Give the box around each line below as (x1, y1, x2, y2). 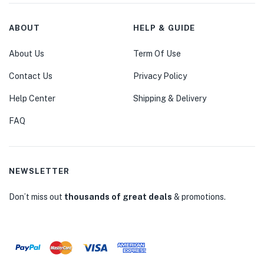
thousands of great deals (64, 192, 172, 202)
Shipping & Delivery (133, 94, 206, 104)
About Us (9, 49, 44, 59)
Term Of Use (133, 49, 181, 59)
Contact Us (9, 71, 52, 81)
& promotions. (172, 192, 226, 202)
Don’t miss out (9, 192, 64, 202)
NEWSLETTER (9, 167, 70, 176)
